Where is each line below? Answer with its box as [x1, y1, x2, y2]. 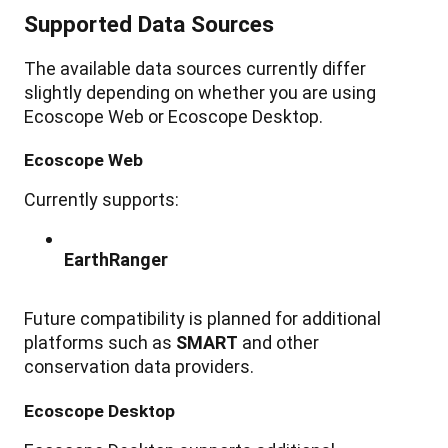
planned [207, 308, 271, 330]
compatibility [80, 308, 185, 330]
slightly [24, 81, 82, 103]
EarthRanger [64, 249, 168, 271]
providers [175, 356, 250, 378]
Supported [24, 10, 132, 38]
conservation [24, 356, 130, 378]
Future [24, 308, 76, 330]
